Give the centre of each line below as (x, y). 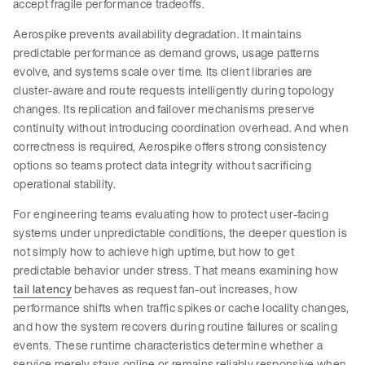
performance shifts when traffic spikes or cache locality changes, (181, 308)
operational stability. (65, 184)
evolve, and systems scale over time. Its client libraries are (163, 72)
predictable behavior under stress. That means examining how (176, 270)
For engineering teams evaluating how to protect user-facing (171, 214)
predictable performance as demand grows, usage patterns (167, 53)
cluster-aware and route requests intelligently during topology (174, 90)
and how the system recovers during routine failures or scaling (175, 327)
